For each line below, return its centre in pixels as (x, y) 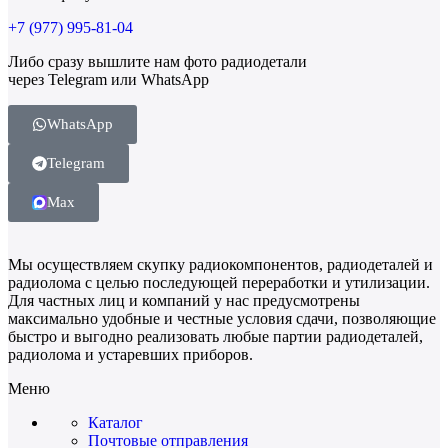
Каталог (115, 422)
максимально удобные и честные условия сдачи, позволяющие (222, 318)
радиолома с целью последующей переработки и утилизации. (219, 282)
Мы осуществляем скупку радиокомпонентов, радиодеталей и (220, 264)
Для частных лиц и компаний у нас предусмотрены (184, 300)
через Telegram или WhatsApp (108, 79)
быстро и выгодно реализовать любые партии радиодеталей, (215, 336)
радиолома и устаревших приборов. (130, 354)
